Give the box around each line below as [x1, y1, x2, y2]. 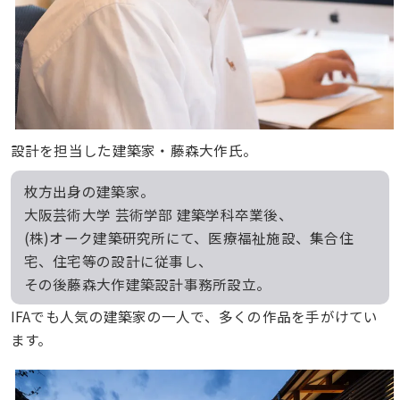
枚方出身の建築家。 [23, 181, 155, 202]
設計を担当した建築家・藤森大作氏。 [10, 140, 258, 161]
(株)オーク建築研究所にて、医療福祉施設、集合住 [23, 228, 354, 248]
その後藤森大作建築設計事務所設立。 [23, 274, 271, 295]
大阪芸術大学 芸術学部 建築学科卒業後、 [23, 204, 293, 225]
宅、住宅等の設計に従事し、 [23, 251, 213, 271]
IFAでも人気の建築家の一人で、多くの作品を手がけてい [10, 306, 379, 327]
